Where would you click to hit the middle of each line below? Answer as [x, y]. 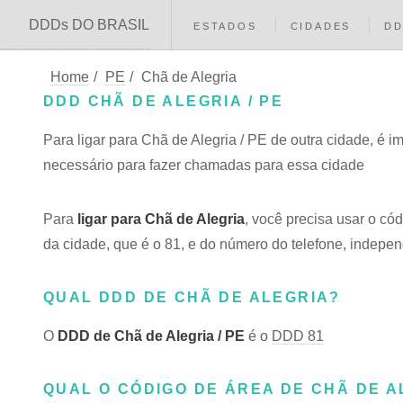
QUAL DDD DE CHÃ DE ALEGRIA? [192, 297]
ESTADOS [225, 26]
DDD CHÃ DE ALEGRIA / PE [164, 101]
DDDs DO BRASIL [89, 25]
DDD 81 [298, 336]
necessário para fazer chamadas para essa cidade [204, 165]
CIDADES [321, 26]
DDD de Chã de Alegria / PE [151, 336]
